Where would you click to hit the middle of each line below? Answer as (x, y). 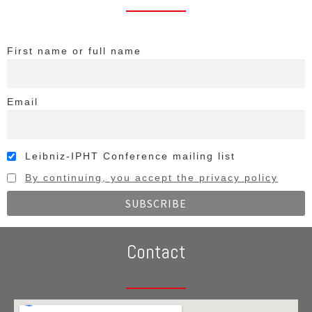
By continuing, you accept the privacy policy (152, 177)
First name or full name (74, 51)
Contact (156, 252)
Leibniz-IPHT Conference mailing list (128, 156)
